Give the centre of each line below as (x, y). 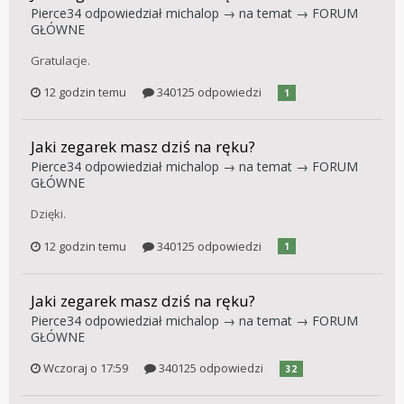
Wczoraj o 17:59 (86, 368)
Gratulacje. (60, 60)
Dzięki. (48, 214)
